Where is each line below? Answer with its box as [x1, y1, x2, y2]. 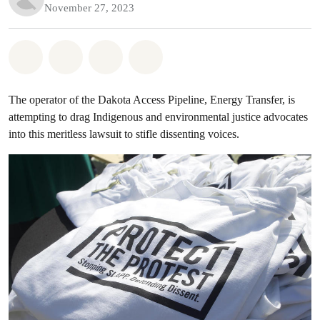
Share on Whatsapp [36, 46, 149, 62]
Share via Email [155, 46, 248, 62]
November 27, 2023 [44, 2, 134, 14]
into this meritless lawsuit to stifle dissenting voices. [9, 127, 239, 141]
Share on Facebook [75, 46, 185, 62]
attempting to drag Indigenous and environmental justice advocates [9, 110, 308, 124]
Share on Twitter [115, 46, 211, 62]
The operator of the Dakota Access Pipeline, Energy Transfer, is [9, 93, 295, 106]
